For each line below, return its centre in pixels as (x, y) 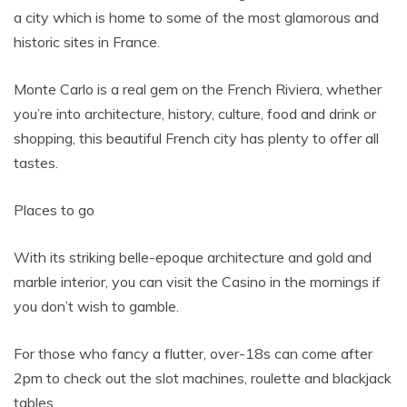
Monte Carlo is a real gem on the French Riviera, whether (198, 89)
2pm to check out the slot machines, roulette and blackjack (203, 378)
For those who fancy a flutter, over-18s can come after (193, 354)
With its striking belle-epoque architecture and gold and (193, 258)
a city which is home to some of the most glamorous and (196, 18)
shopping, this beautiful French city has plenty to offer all (196, 139)
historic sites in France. (87, 42)
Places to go (54, 210)
